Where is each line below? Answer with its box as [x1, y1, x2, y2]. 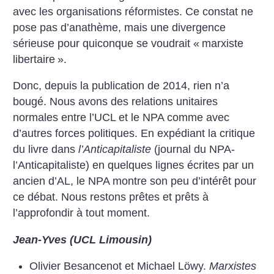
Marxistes [209, 260, 256, 273]
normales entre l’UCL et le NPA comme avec [13, 111, 230, 124]
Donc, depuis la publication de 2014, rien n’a [13, 80, 230, 92]
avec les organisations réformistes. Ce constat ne [13, 5, 254, 18]
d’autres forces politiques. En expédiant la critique [13, 127, 256, 140]
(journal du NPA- [151, 143, 235, 156]
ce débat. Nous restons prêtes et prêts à [13, 191, 209, 204]
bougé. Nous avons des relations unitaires [13, 95, 218, 108]
